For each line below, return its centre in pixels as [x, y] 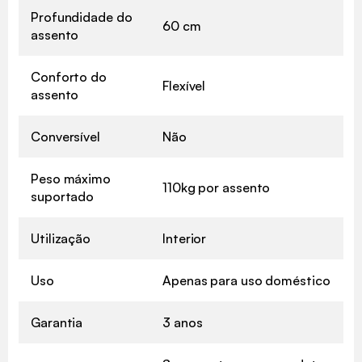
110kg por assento [217, 187]
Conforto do [69, 76]
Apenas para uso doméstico [246, 280]
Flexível [184, 85]
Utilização [61, 238]
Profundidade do [82, 17]
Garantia [57, 322]
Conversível [65, 136]
